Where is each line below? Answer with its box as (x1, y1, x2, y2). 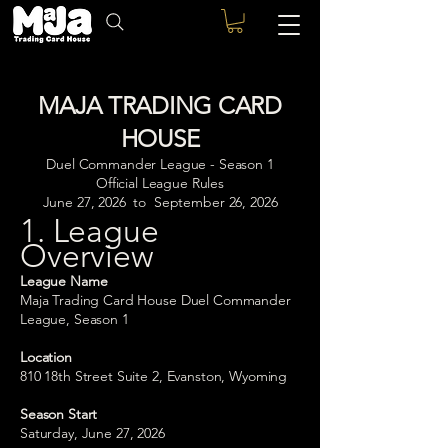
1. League (20, 211, 159, 250)
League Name (20, 271, 108, 290)
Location (20, 347, 72, 366)
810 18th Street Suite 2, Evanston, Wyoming (20, 366, 288, 385)
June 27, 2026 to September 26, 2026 (42, 192, 278, 211)
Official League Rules (95, 173, 225, 192)
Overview (20, 236, 154, 275)
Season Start (20, 404, 98, 423)
